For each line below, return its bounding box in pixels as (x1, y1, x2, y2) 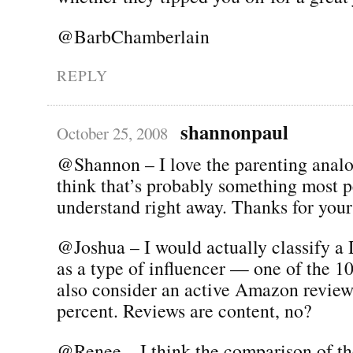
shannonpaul (180, 117, 288, 146)
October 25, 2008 (57, 121, 168, 144)
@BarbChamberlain (57, 23, 210, 49)
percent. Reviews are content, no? (57, 297, 312, 323)
